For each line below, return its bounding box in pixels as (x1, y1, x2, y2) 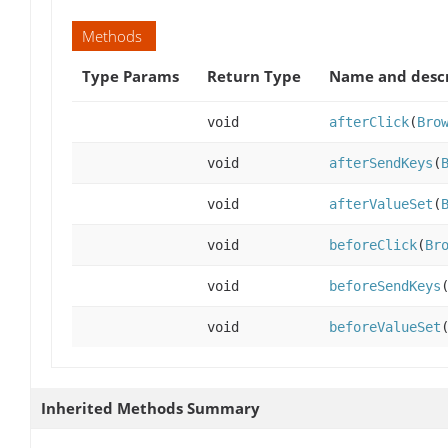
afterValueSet (329, 196, 433, 213)
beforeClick (329, 237, 417, 254)
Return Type (207, 66, 301, 87)
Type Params (82, 66, 179, 87)
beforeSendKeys (329, 278, 441, 295)
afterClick (329, 114, 409, 131)
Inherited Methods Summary (41, 398, 260, 419)
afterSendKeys (329, 155, 433, 172)
